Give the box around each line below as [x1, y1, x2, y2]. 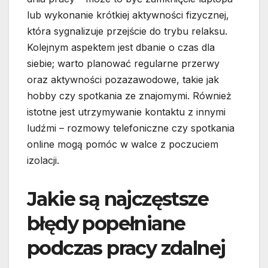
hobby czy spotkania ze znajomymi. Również [27, 90, 232, 102]
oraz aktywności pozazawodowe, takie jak [27, 74, 219, 86]
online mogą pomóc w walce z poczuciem [27, 138, 218, 151]
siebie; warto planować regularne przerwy [27, 57, 220, 70]
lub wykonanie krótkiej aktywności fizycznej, [27, 9, 229, 22]
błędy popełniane [27, 212, 185, 236]
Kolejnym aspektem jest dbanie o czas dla [27, 41, 215, 54]
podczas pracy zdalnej [27, 236, 226, 260]
